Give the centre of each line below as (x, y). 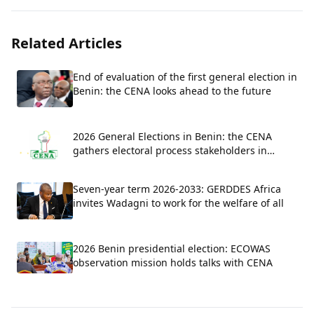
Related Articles (67, 43)
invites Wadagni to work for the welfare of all (178, 203)
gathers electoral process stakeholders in (170, 150)
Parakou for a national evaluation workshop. (176, 164)
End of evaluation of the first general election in (185, 77)
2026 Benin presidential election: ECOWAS (172, 249)
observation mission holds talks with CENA (173, 263)
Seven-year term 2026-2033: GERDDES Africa (177, 189)
